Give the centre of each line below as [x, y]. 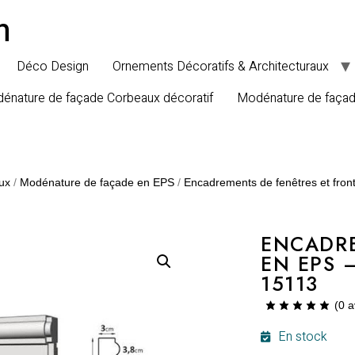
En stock [303, 337]
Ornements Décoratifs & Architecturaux [221, 67]
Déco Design [53, 67]
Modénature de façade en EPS [97, 182]
